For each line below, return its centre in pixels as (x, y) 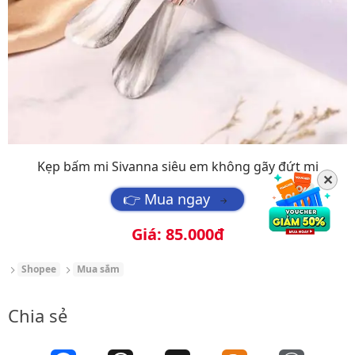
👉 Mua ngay (166, 198)
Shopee (38, 269)
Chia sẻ (38, 315)
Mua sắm (98, 269)
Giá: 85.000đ (177, 234)
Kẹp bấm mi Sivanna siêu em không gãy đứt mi (177, 166)
